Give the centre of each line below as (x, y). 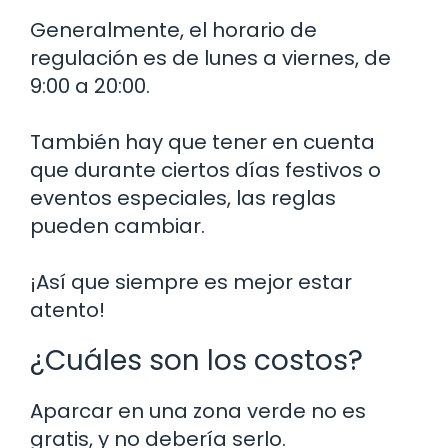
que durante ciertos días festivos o (205, 169)
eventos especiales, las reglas (183, 197)
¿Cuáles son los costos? (196, 360)
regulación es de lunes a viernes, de (210, 57)
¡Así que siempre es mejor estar (191, 281)
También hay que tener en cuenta (202, 141)
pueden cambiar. (117, 225)
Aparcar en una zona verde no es (198, 410)
